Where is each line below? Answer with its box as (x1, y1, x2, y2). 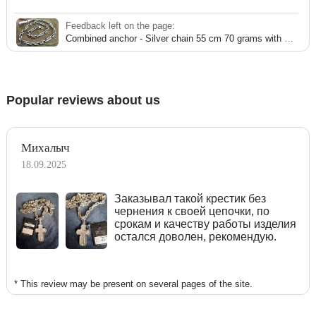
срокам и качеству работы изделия (114, 217, 297, 230)
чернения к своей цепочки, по (114, 205, 270, 217)
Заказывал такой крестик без (114, 192, 267, 205)
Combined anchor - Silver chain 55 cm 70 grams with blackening (284, 32, 294, 44)
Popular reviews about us (6, 92, 160, 107)
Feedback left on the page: (66, 20, 176, 31)
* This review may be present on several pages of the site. (14, 278, 253, 289)
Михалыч (21, 140, 70, 154)
